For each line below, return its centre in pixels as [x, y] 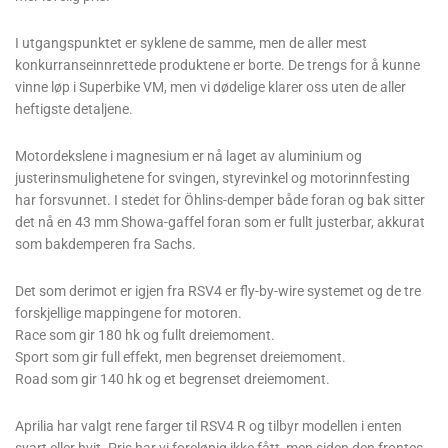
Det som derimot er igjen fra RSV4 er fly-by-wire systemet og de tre [218, 290]
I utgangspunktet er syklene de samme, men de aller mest [191, 42]
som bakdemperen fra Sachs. [105, 243]
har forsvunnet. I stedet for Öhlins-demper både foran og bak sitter [220, 199]
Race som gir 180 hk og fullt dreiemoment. [145, 334]
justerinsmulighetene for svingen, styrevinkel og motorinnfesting [212, 177]
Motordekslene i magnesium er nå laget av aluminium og [188, 155]
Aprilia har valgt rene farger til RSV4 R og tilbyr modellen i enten [208, 425]
